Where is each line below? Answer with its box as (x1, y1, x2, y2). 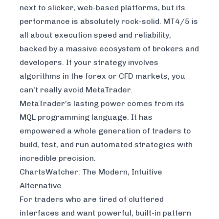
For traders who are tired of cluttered (20, 195, 164, 204)
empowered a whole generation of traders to (20, 126, 191, 136)
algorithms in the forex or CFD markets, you (20, 71, 185, 81)
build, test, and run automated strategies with (20, 140, 193, 150)
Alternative (20, 181, 62, 191)
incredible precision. (20, 153, 96, 163)
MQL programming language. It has (20, 112, 153, 122)
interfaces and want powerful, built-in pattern (20, 208, 191, 218)
